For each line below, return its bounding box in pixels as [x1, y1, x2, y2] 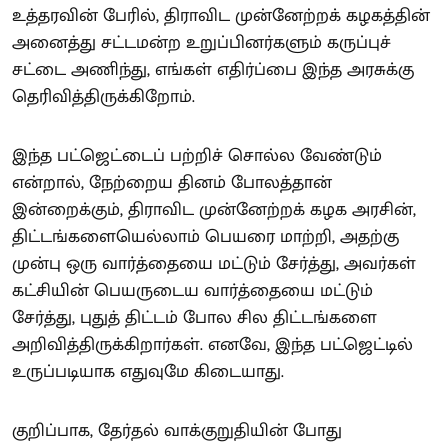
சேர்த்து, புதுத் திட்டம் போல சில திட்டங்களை [12, 302, 377, 333]
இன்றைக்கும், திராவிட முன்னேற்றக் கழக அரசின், [12, 194, 416, 225]
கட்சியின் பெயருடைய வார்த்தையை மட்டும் [12, 275, 373, 306]
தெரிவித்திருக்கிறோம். [12, 81, 195, 112]
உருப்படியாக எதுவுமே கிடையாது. [12, 356, 284, 387]
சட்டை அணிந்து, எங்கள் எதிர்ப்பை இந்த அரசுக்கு [12, 54, 414, 85]
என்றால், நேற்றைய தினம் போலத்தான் [12, 167, 332, 198]
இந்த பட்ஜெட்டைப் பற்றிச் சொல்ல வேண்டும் [12, 140, 382, 171]
